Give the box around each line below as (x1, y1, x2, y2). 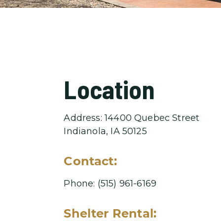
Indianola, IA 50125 (64, 125, 147, 137)
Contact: (64, 153, 117, 168)
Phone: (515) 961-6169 (64, 178, 157, 189)
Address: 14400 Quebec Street (64, 112, 200, 123)
